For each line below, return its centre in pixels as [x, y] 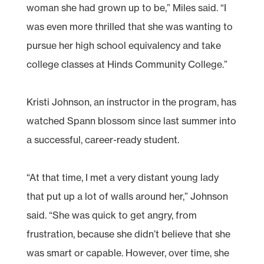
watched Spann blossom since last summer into [131, 121]
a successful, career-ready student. [103, 139]
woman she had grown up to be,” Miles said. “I [126, 7]
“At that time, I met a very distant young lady [122, 177]
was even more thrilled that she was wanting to [129, 26]
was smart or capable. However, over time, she [128, 253]
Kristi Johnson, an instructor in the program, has [131, 102]
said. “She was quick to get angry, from [111, 215]
